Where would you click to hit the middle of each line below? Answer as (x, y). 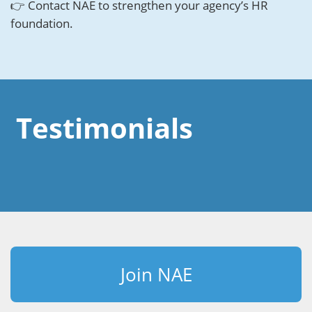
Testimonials (104, 128)
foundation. (42, 23)
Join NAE (156, 274)
